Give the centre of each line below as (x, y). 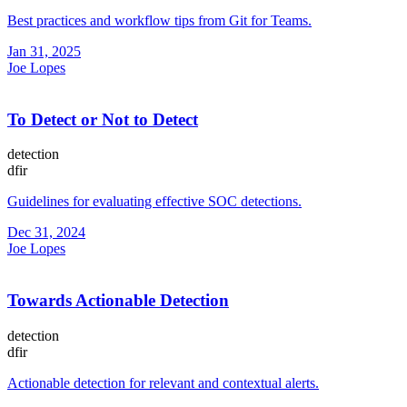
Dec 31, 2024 (46, 233)
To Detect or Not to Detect (103, 119)
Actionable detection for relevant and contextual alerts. (163, 382)
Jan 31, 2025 (44, 51)
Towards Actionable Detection (118, 301)
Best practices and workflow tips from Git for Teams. (159, 20)
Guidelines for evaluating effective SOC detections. (154, 202)
